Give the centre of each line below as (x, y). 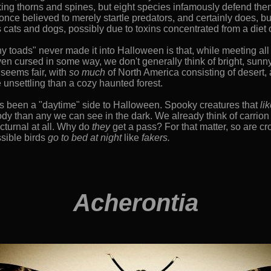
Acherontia (135, 203)
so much (87, 72)
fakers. (156, 138)
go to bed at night (85, 138)
